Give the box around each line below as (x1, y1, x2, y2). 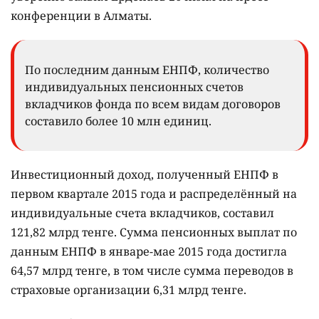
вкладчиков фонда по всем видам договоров (25, 96, 281, 113)
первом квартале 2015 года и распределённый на (11, 186, 297, 202)
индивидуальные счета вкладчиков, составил (11, 205, 274, 221)
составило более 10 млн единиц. (25, 113, 211, 130)
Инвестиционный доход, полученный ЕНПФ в (11, 167, 278, 183)
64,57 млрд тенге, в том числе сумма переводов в (11, 263, 293, 279)
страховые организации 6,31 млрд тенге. (11, 282, 246, 298)
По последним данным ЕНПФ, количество (25, 62, 269, 78)
